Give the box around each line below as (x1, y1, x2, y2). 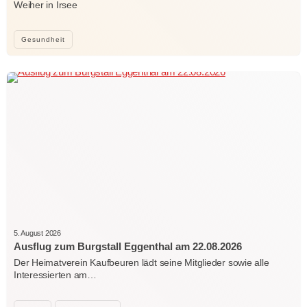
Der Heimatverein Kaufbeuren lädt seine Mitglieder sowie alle (14, 256, 269, 268)
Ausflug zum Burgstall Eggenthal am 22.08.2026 (14, 240, 242, 252)
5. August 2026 (14, 228, 61, 237)
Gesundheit (21, 35, 65, 43)
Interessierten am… (14, 269, 97, 280)
